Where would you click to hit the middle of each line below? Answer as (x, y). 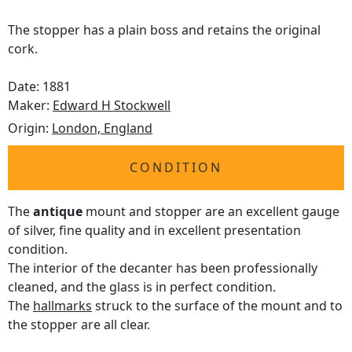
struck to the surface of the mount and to (217, 306)
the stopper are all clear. (79, 325)
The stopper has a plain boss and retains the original (164, 30)
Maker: (30, 106)
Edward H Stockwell (112, 106)
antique (58, 212)
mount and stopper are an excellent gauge (211, 212)
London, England (102, 128)
